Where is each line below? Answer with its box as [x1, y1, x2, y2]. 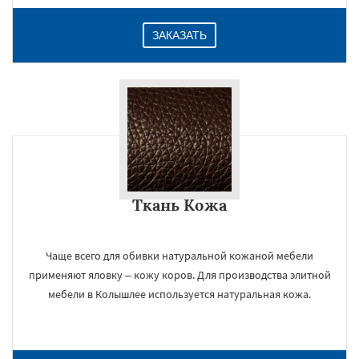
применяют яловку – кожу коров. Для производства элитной [28, 268, 331, 282]
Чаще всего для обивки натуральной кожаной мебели [46, 248, 313, 263]
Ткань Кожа [132, 195, 227, 215]
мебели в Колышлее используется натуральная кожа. [48, 287, 311, 301]
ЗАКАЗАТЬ [152, 29, 207, 42]
